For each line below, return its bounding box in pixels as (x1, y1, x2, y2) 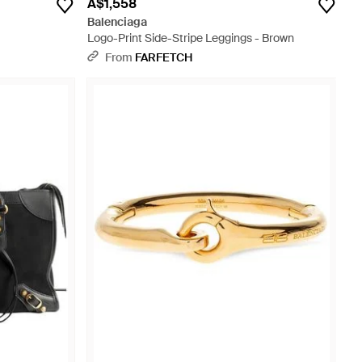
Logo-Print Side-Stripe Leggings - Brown (87, 31, 294, 45)
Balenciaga (87, 15, 147, 29)
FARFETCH (135, 50, 192, 65)
